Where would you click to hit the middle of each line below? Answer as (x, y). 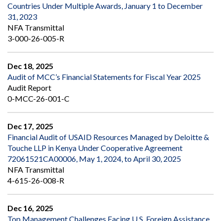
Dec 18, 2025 (30, 66)
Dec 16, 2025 (30, 208)
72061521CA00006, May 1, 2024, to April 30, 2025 (94, 159)
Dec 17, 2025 (30, 126)
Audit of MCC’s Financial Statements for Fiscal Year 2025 (104, 77)
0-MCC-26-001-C (38, 99)
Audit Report (29, 88)
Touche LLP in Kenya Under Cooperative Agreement (95, 148)
